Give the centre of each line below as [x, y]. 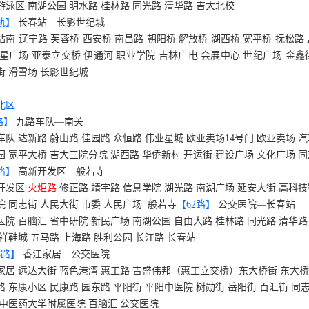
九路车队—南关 [50, 122]
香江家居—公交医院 [66, 254]
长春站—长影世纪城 [61, 22]
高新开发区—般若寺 [61, 171]
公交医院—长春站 [257, 205]
